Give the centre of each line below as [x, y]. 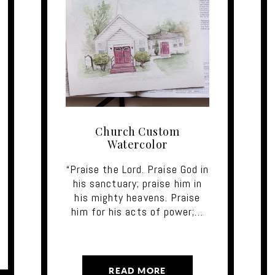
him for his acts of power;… [137, 211]
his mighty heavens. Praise [137, 197]
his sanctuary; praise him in [137, 183]
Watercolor [137, 144]
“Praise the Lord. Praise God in [137, 169]
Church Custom [137, 131]
